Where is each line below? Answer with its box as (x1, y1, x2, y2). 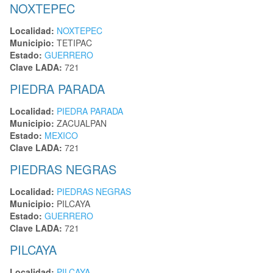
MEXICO (44, 129, 78, 142)
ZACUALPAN (54, 117, 107, 130)
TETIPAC (54, 37, 92, 49)
